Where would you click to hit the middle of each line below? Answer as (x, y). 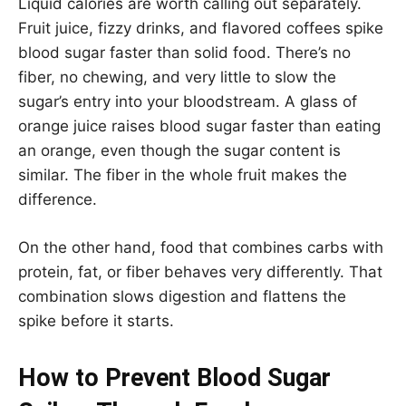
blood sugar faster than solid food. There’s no (184, 52)
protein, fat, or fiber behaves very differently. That (200, 271)
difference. (58, 199)
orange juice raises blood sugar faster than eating (199, 126)
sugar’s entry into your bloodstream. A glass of (188, 101)
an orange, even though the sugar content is (179, 150)
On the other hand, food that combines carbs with (201, 247)
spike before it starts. (96, 320)
